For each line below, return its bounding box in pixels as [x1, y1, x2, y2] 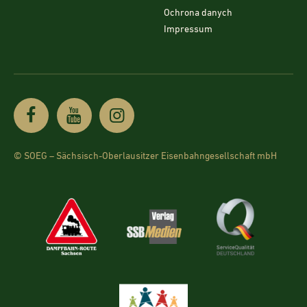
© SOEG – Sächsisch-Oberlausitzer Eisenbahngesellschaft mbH [14, 151, 277, 162]
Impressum [164, 25, 212, 35]
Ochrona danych [164, 8, 232, 19]
